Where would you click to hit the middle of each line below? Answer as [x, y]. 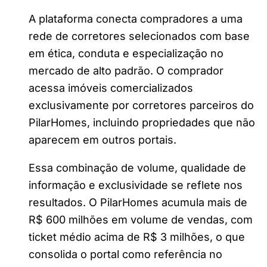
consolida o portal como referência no [125, 254]
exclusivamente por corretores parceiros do [141, 105]
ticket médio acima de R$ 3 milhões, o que [137, 237]
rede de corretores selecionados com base [139, 36]
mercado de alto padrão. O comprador [126, 71]
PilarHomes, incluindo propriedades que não [142, 123]
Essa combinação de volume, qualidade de [137, 168]
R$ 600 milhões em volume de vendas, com [141, 220]
